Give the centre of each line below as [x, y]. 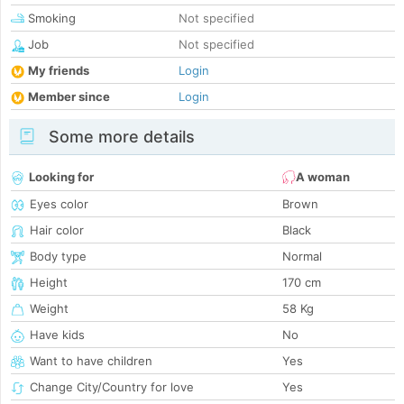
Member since [69, 97]
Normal [302, 257]
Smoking [50, 18]
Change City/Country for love [112, 387]
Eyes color [59, 204]
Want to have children [91, 361]
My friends [59, 71]
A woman [323, 177]
